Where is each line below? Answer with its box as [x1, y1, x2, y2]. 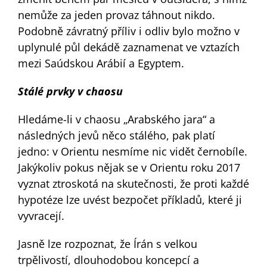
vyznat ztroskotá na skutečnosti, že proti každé [17, 176, 249, 191]
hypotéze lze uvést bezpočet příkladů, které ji [17, 192, 242, 207]
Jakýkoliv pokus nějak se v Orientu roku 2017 [17, 160, 240, 175]
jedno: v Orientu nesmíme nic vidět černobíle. [17, 144, 247, 159]
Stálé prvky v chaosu [17, 83, 123, 98]
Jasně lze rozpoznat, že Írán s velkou [17, 236, 197, 251]
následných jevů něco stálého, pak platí [17, 128, 215, 142]
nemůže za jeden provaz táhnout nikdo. [17, 7, 215, 22]
